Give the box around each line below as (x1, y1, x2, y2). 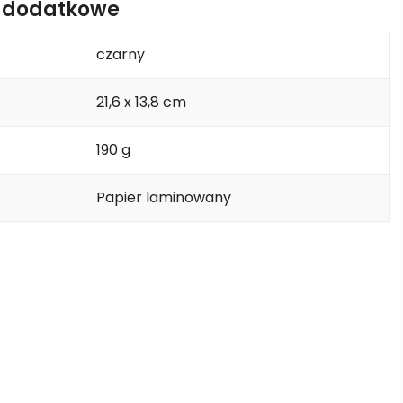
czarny (95, 43, 145, 65)
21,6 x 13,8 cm (95, 91, 186, 112)
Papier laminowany (95, 186, 231, 208)
